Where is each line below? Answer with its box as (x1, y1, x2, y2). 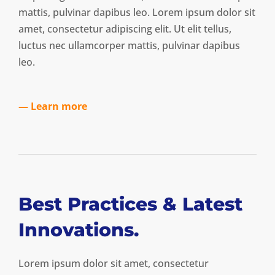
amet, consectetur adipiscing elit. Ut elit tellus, (18, 21, 231, 36)
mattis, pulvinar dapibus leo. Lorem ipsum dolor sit (18, 5, 255, 19)
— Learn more (18, 99, 87, 113)
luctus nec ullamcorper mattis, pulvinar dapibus (18, 38, 240, 52)
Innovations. (18, 218, 139, 241)
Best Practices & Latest (18, 192, 242, 215)
